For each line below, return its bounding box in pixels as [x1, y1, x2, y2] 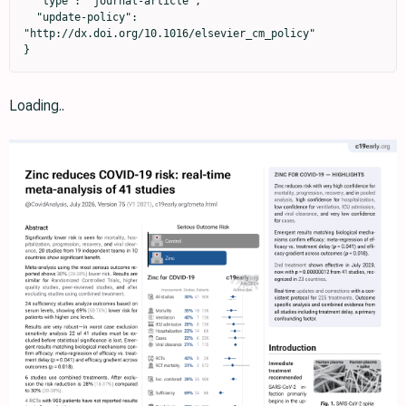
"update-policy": [24, 10, 36, 24]
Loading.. [9, 96, 64, 114]
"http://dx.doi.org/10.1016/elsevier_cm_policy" [24, 26, 315, 40]
